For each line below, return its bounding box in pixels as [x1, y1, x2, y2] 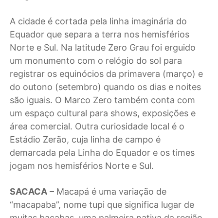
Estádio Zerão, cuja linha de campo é [10, 134, 161, 145]
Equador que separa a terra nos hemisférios [10, 29, 189, 39]
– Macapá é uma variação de [47, 186, 166, 197]
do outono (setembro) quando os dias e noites [10, 81, 201, 92]
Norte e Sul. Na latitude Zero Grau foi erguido [10, 42, 196, 53]
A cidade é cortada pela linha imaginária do [10, 16, 187, 26]
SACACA [10, 186, 47, 197]
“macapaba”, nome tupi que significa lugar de [10, 199, 194, 210]
